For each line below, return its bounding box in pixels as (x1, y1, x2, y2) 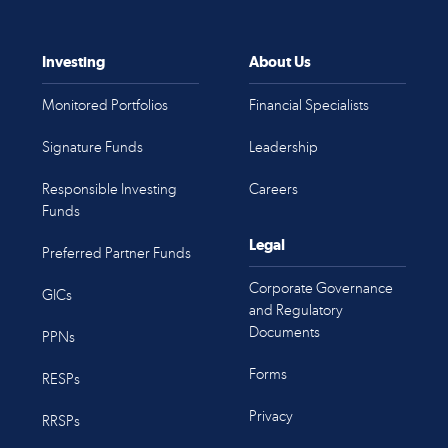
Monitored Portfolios (42, 96, 169, 114)
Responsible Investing (42, 180, 178, 198)
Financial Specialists (248, 96, 369, 114)
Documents (248, 323, 320, 341)
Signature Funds (42, 138, 144, 156)
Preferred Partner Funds (42, 244, 192, 262)
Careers (248, 180, 298, 198)
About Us (248, 53, 311, 70)
